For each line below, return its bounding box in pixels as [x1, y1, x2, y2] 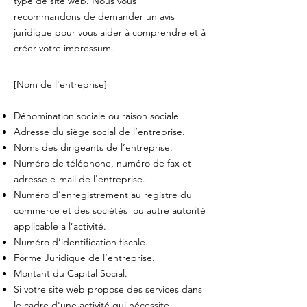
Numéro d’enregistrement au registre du [14, 188, 192, 201]
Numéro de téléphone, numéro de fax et [14, 157, 191, 169]
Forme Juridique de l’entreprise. [14, 251, 155, 264]
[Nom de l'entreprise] [14, 78, 107, 90]
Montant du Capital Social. [14, 267, 127, 280]
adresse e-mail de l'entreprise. [14, 173, 145, 185]
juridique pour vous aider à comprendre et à [14, 26, 206, 38]
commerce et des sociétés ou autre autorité [14, 204, 206, 217]
